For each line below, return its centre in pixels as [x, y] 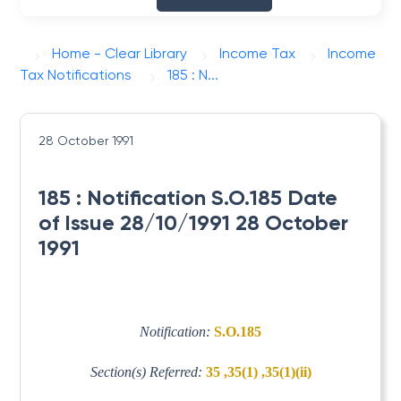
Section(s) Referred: [148, 371]
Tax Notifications [76, 75]
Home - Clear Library [120, 53]
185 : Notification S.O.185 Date [188, 197]
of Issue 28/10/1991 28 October [194, 222]
